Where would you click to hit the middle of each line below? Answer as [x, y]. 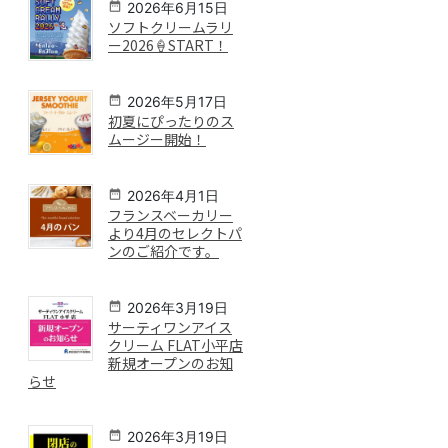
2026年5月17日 [176, 101]
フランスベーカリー [170, 214]
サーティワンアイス [169, 326]
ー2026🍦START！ [167, 45]
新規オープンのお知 [170, 362]
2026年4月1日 [172, 195]
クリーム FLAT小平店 [175, 344]
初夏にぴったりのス [170, 120]
